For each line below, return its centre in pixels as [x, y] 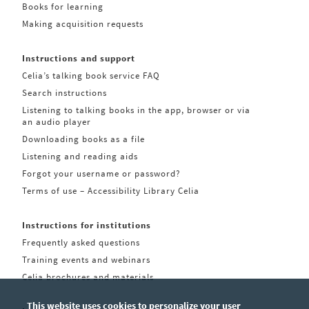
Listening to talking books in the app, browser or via [137, 110]
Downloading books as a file [84, 139]
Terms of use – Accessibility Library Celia [111, 191]
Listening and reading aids [80, 156]
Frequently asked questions [81, 242]
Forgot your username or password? [102, 173]
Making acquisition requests [83, 24]
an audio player [57, 122]
